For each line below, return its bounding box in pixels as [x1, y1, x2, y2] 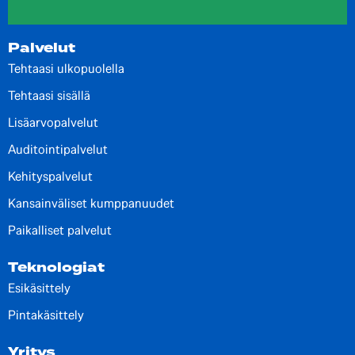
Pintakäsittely [8, 307, 84, 324]
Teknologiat [8, 258, 105, 278]
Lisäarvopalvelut [8, 115, 98, 132]
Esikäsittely [8, 281, 71, 297]
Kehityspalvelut [8, 169, 93, 185]
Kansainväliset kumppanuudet [8, 196, 174, 212]
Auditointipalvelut [8, 142, 108, 158]
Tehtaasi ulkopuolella [8, 61, 124, 78]
